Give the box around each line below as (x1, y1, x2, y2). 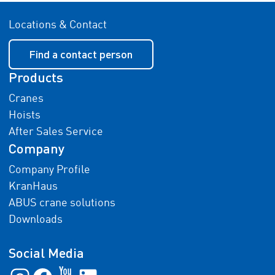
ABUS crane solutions (8, 198, 115, 209)
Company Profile (8, 165, 90, 176)
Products (8, 69, 63, 85)
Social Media (8, 244, 84, 261)
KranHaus (8, 181, 58, 192)
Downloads (8, 214, 63, 225)
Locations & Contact (8, 20, 107, 31)
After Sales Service (8, 126, 103, 137)
